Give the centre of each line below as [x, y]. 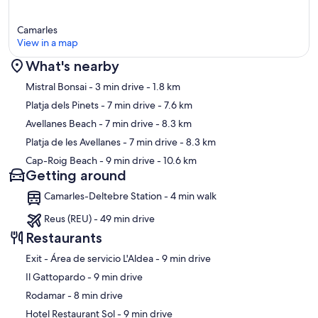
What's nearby [72, 66]
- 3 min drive [115, 86]
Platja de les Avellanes [73, 142]
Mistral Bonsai [56, 86]
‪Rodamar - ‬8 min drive [98, 295]
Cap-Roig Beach [61, 160]
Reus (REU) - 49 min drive [99, 218]
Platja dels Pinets [62, 105]
